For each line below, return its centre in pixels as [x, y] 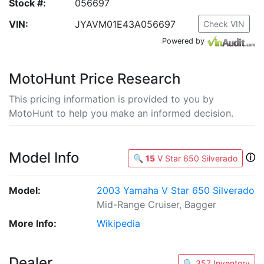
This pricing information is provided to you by [111, 99]
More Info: [33, 223]
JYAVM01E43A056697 [125, 24]
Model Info [44, 158]
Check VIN [224, 24]
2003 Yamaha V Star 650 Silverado [176, 190]
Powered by [183, 41]
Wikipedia [119, 223]
